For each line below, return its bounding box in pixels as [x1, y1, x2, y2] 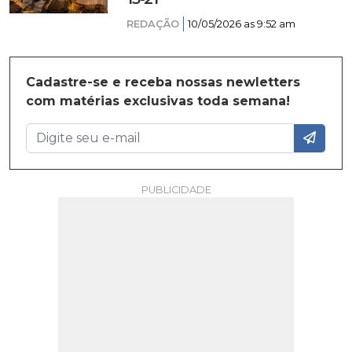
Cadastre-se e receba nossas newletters [26, 75, 300, 90]
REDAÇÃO [126, 18, 180, 30]
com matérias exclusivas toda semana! [26, 93, 290, 108]
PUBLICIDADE [141, 184, 211, 196]
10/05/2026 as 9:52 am [188, 18, 296, 30]
